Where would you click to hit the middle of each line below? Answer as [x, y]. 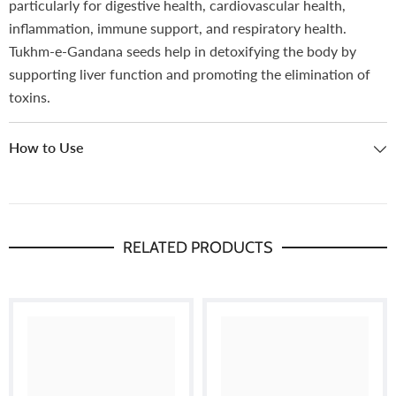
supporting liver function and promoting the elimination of [190, 74]
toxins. [30, 97]
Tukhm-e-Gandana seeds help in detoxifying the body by [183, 51]
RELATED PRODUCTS [198, 248]
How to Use [46, 148]
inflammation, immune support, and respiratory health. [178, 28]
